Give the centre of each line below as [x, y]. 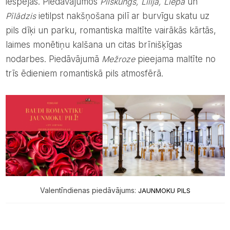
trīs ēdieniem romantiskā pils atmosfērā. [84, 74]
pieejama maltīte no [176, 59]
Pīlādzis [21, 16]
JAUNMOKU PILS [164, 191]
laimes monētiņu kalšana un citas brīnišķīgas [94, 45]
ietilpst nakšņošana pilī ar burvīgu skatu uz [122, 16]
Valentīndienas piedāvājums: [89, 190]
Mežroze [119, 59]
